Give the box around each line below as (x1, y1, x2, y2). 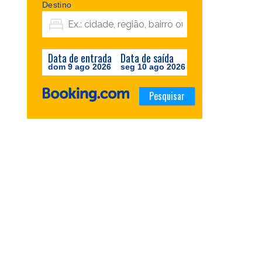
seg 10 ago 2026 (120, 62, 185, 72)
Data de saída (120, 50, 174, 66)
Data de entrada (48, 50, 112, 66)
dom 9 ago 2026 (48, 62, 111, 72)
